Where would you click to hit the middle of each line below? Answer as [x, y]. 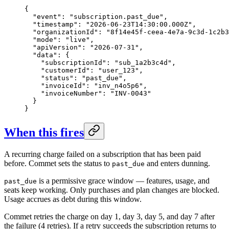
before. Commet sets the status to [58, 163]
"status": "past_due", [76, 78]
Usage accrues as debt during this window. [73, 199]
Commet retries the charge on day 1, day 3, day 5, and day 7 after [109, 216]
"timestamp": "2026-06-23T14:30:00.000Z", [110, 24]
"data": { [47, 55]
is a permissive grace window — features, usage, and [123, 180]
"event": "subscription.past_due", [96, 16]
